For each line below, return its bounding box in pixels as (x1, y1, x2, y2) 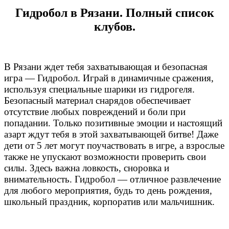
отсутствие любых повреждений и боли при (4, 106, 186, 117)
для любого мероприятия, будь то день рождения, (4, 185, 212, 196)
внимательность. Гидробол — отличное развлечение (4, 173, 221, 185)
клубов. (94, 19, 135, 33)
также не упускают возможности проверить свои (4, 151, 206, 162)
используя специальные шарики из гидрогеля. (4, 83, 195, 95)
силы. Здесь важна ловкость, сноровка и (4, 162, 169, 173)
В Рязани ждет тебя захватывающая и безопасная (4, 61, 208, 72)
